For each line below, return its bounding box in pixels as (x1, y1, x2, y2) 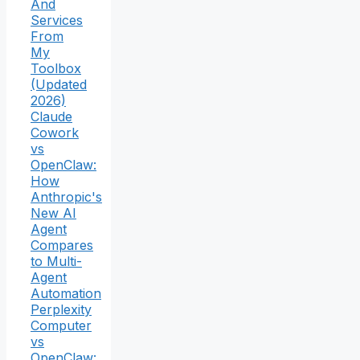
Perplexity (31, 301, 92, 318)
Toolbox (31, 60, 81, 77)
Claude (31, 108, 72, 125)
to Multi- (31, 253, 82, 270)
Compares (31, 237, 93, 254)
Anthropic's (31, 189, 102, 206)
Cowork (31, 125, 79, 141)
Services (31, 12, 83, 29)
